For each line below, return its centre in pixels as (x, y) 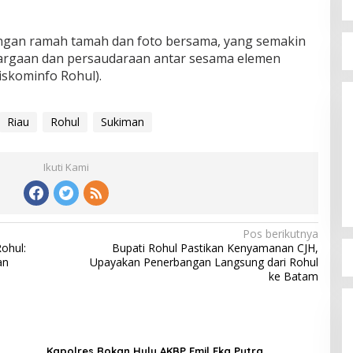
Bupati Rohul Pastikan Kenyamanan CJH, (215, 247)
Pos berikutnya (280, 233)
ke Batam (293, 276)
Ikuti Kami (66, 167)
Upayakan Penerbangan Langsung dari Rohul (204, 262)
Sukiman (122, 121)
